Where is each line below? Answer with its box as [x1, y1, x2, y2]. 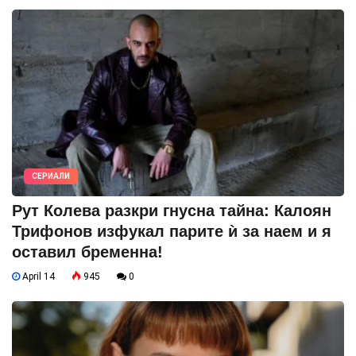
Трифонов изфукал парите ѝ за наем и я [12, 222, 331, 241]
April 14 [20, 271, 55, 283]
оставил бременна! [12, 243, 163, 261]
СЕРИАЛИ [32, 172, 70, 181]
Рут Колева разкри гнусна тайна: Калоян [12, 202, 331, 220]
